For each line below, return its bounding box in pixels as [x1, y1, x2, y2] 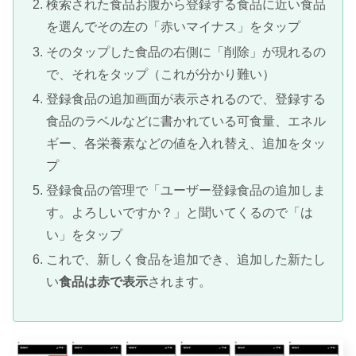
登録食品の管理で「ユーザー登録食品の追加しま [46, 184, 327, 197]
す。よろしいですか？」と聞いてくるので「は [46, 206, 314, 219]
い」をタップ [46, 228, 123, 242]
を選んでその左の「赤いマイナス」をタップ [46, 20, 301, 34]
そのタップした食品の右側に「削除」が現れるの [46, 44, 327, 59]
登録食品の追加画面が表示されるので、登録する [46, 91, 327, 106]
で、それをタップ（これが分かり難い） [46, 67, 276, 81]
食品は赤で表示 [59, 275, 149, 289]
